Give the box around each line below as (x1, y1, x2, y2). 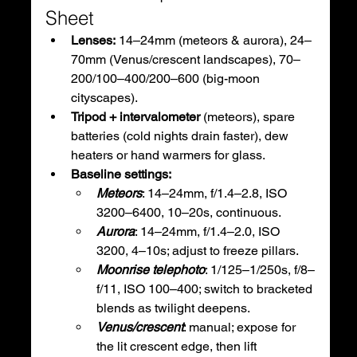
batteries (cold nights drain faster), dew (70, 127, 292, 143)
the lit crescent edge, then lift (96, 338, 260, 354)
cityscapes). (70, 89, 138, 105)
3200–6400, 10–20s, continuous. (96, 204, 281, 220)
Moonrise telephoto (96, 261, 205, 277)
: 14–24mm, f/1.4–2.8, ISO (141, 185, 290, 201)
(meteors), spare (199, 108, 298, 124)
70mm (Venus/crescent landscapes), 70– (70, 51, 300, 67)
